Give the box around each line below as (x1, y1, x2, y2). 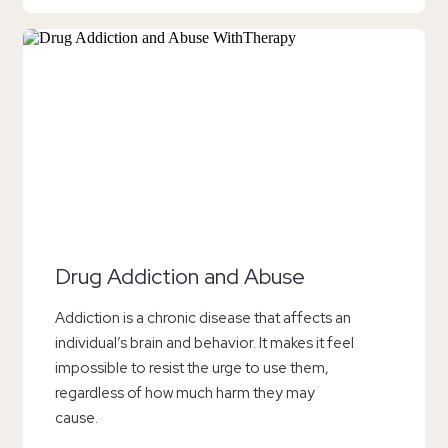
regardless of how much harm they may (55, 382, 315, 403)
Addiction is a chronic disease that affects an (55, 307, 351, 328)
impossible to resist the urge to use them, (55, 357, 329, 378)
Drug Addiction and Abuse (55, 262, 305, 292)
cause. (55, 407, 98, 428)
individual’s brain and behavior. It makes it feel (55, 332, 354, 353)
